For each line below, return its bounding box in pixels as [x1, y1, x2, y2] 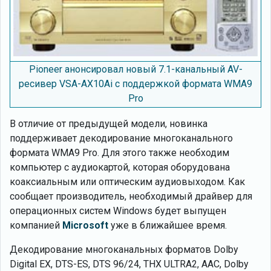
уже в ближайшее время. [108, 220, 227, 231]
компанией [10, 220, 62, 231]
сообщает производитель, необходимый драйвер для [10, 191, 252, 202]
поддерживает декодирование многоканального [10, 132, 233, 144]
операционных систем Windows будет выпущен [10, 205, 226, 217]
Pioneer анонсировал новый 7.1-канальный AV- [28, 64, 243, 75]
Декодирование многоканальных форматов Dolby [10, 244, 238, 255]
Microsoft [62, 220, 108, 231]
